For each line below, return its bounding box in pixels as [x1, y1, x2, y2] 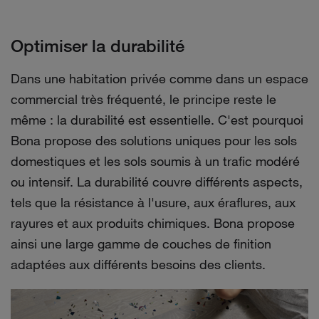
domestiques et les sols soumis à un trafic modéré [11, 153, 300, 169]
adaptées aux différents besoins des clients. [11, 256, 266, 272]
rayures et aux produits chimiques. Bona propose [11, 215, 295, 231]
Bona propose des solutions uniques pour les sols [11, 132, 297, 148]
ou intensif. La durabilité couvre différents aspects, [11, 174, 303, 189]
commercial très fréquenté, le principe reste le [11, 91, 276, 107]
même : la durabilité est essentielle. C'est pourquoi [11, 112, 303, 127]
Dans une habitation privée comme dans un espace [11, 70, 308, 86]
